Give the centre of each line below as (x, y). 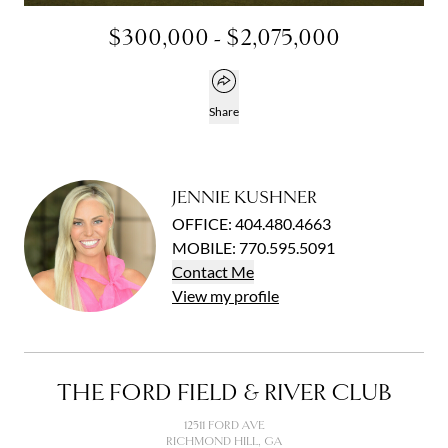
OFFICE (200, 223)
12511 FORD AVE (224, 424)
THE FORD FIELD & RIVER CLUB (224, 392)
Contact (201, 271)
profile (255, 295)
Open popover (273, 80)
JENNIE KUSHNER (244, 197)
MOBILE (202, 247)
